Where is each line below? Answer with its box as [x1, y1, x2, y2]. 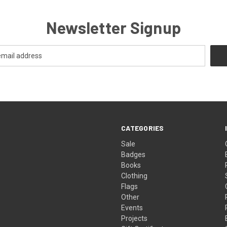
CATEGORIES [121, 123, 164, 132]
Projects [121, 214, 148, 222]
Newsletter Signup [46, 17, 181, 37]
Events [121, 203, 143, 212]
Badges [121, 150, 146, 159]
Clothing [121, 171, 148, 180]
